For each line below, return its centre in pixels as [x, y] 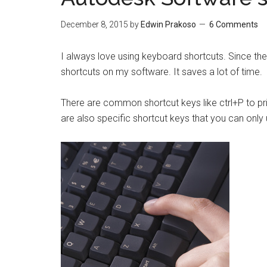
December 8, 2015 [94, 24]
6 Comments [234, 24]
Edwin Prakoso [168, 24]
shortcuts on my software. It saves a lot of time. [162, 72]
